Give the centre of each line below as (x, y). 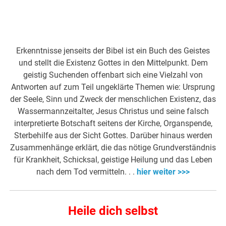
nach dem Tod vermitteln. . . (87, 172)
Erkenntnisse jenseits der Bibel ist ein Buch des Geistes (113, 50)
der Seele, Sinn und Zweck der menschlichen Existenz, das (113, 99)
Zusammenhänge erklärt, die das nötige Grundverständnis (113, 147)
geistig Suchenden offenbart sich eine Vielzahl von (113, 75)
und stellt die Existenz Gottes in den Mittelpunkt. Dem (113, 63)
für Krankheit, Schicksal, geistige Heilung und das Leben (113, 159)
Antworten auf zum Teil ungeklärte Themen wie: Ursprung (113, 87)
